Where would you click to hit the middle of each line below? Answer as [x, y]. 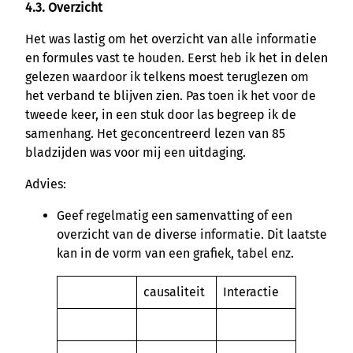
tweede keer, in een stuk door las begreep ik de [161, 114]
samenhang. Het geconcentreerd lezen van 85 [155, 133]
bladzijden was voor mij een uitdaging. [136, 152]
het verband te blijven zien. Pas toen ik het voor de [171, 95]
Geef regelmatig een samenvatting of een [175, 215]
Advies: [46, 184]
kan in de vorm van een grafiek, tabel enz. [175, 253]
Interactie [251, 292]
